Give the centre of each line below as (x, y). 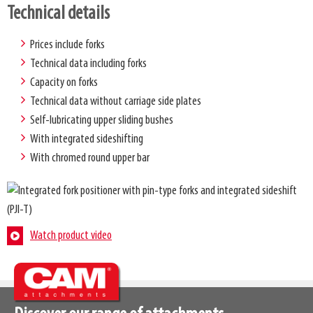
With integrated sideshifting (87, 139)
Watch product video (71, 235)
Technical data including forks (88, 64)
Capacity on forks (64, 82)
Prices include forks (67, 45)
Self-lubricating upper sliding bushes (102, 120)
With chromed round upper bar (90, 158)
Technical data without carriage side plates (116, 101)
